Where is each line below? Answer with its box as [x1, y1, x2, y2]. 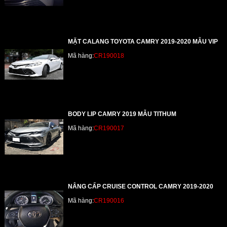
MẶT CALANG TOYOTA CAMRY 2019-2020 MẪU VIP [68, 38, 218, 46]
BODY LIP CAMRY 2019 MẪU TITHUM [68, 110, 177, 118]
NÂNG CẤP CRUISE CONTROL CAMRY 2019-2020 [68, 182, 214, 190]
